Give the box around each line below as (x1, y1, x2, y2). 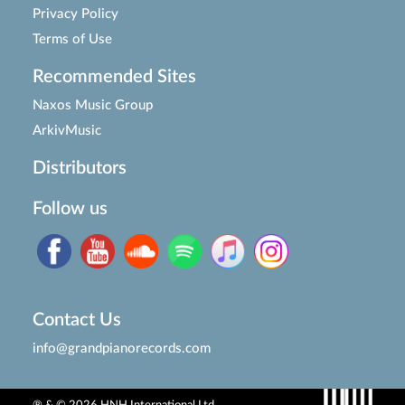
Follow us (32, 200, 108, 219)
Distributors (32, 159, 127, 178)
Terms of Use (32, 33, 112, 47)
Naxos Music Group (32, 99, 153, 113)
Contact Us (32, 311, 121, 330)
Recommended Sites (32, 68, 196, 87)
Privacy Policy (32, 7, 118, 22)
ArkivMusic (32, 124, 101, 138)
